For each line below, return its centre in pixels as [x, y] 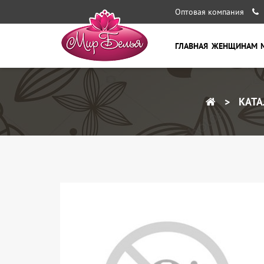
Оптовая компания [209, 12]
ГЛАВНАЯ [192, 46]
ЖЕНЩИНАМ [234, 46]
